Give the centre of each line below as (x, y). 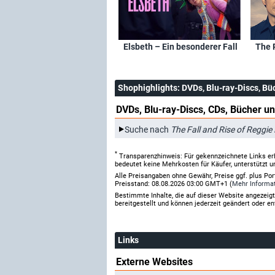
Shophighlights (148, 88)
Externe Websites (154, 261)
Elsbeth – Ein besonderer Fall (180, 47)
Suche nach (148, 129)
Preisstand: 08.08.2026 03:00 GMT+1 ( (173, 184)
